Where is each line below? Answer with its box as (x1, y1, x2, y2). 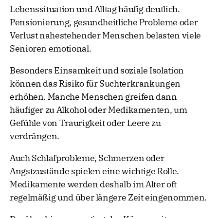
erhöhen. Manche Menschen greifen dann (10, 91, 177, 103)
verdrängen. (10, 130, 60, 142)
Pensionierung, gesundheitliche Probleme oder (10, 17, 198, 28)
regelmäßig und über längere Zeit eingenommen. (10, 192, 207, 203)
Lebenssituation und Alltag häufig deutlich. (10, 3, 180, 15)
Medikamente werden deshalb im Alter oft (10, 179, 177, 190)
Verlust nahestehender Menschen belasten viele (10, 30, 201, 41)
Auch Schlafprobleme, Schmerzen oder (10, 152, 164, 164)
